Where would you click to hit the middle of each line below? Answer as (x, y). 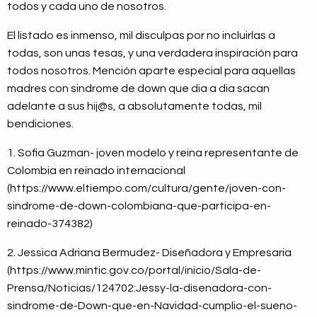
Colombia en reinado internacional (96, 170)
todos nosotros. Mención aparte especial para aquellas (151, 70)
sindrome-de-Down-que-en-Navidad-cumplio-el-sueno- (152, 305)
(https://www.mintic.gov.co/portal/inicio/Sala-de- (134, 270)
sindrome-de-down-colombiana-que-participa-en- (139, 206)
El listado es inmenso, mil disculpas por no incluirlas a (141, 35)
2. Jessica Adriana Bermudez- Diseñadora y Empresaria (149, 252)
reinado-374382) (50, 223)
